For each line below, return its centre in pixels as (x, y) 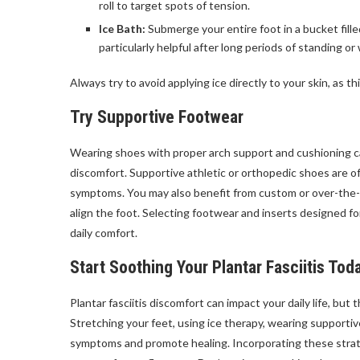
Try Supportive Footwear (157, 117)
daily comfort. (105, 233)
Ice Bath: (122, 29)
